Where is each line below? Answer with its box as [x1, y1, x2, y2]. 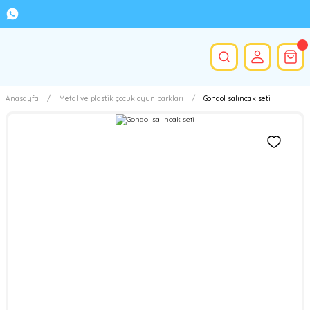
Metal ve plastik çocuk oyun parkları [59, 94, 183, 103]
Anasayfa [6, 94, 39, 103]
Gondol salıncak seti [203, 94, 271, 103]
